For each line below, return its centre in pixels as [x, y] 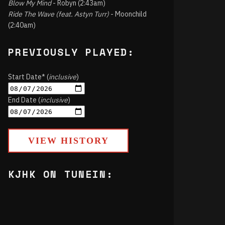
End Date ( [24, 100]
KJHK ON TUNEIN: [61, 174]
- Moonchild [128, 14]
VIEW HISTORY [68, 141]
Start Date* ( [28, 77]
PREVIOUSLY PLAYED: [71, 52]
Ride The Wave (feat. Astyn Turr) [59, 14]
